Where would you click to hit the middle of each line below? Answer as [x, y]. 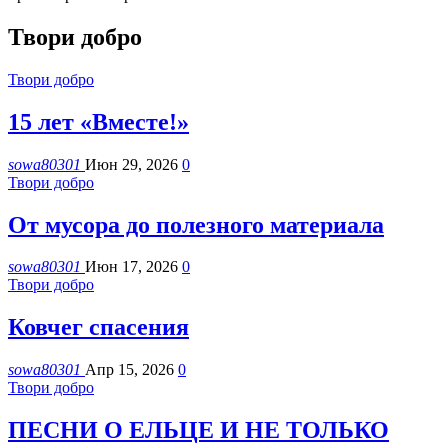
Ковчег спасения [98, 327]
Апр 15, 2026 [129, 370]
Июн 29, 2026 [131, 164]
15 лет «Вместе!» [98, 121]
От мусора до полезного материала [196, 224]
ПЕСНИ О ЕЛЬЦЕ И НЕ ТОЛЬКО [198, 430]
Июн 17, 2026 [131, 267]
